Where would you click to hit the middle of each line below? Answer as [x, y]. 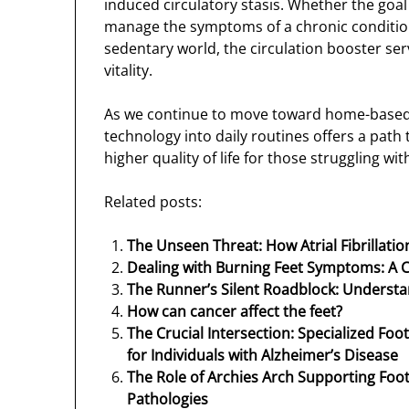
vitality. [129, 71]
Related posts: [153, 202]
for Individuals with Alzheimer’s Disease [263, 356]
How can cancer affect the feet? [235, 312]
